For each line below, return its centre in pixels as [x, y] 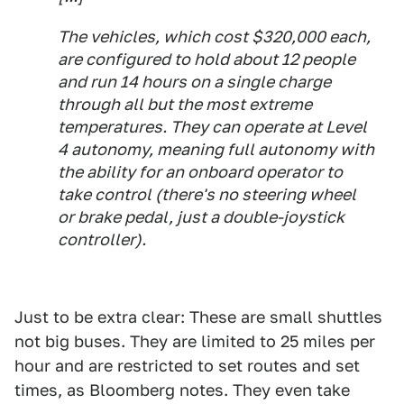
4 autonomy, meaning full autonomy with [216, 150]
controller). [102, 240]
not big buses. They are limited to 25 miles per [195, 342]
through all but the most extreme [185, 105]
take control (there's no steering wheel [207, 195]
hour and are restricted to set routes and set [187, 366]
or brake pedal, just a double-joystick [201, 217]
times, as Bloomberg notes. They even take [182, 390]
